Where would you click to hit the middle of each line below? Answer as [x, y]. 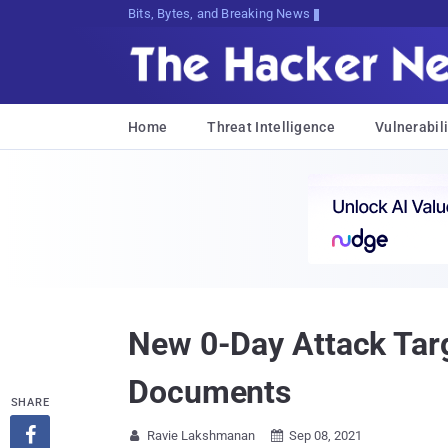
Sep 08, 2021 [325, 435]
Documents [210, 392]
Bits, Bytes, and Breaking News [219, 13]
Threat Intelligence [271, 127]
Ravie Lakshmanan [201, 435]
